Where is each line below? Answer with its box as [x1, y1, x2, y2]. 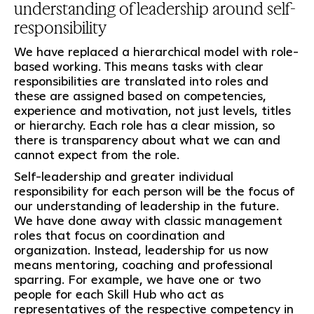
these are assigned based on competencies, [13, 87, 266, 104]
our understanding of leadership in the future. [13, 197, 279, 214]
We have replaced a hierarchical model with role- [13, 43, 299, 60]
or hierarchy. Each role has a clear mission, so [13, 116, 275, 133]
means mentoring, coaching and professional [13, 256, 273, 273]
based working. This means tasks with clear [13, 57, 264, 74]
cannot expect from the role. [13, 146, 179, 163]
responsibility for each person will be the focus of [13, 182, 294, 199]
